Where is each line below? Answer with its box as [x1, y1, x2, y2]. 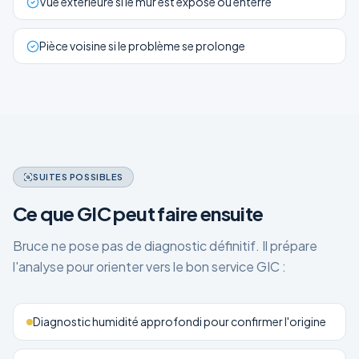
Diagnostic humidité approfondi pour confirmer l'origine [33, 314, 326, 329]
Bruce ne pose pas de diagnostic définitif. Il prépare [13, 237, 317, 254]
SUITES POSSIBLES [33, 171, 123, 182]
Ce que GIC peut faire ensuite [13, 201, 264, 225]
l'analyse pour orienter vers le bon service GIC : [13, 258, 286, 275]
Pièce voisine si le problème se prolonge [39, 38, 245, 53]
